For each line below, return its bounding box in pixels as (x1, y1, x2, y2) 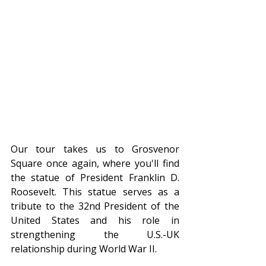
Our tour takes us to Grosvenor (11, 142, 179, 156)
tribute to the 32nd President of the (11, 199, 179, 213)
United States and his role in (11, 214, 179, 227)
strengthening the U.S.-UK (11, 228, 179, 242)
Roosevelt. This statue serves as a (11, 185, 179, 199)
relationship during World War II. (11, 242, 157, 256)
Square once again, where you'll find (11, 157, 179, 170)
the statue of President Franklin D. (11, 171, 179, 185)
